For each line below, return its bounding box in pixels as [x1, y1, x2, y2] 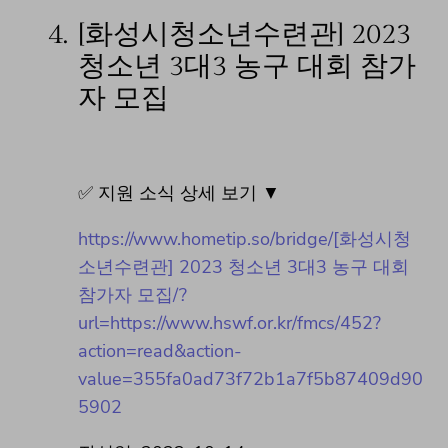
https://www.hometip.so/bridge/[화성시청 [78, 226, 411, 251]
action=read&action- [78, 338, 242, 363]
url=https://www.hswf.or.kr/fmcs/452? [78, 310, 381, 335]
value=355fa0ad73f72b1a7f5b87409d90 [78, 366, 423, 391]
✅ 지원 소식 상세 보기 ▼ [78, 180, 280, 205]
